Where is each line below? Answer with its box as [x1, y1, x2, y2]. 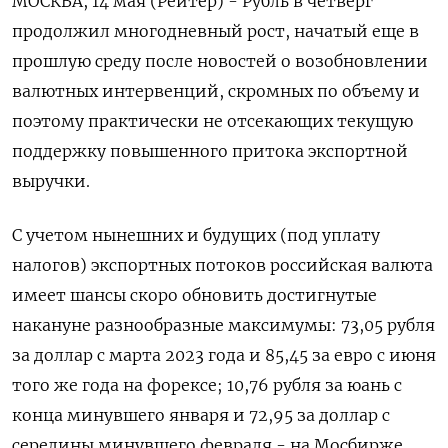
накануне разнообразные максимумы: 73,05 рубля [12, 315, 435, 335]
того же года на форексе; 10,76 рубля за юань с [12, 375, 402, 395]
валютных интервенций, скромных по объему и [12, 81, 420, 101]
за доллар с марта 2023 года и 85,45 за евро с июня [12, 345, 436, 365]
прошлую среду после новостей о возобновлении [12, 51, 428, 71]
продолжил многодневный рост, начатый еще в [12, 21, 419, 41]
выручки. [12, 171, 90, 191]
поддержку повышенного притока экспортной [12, 141, 408, 161]
